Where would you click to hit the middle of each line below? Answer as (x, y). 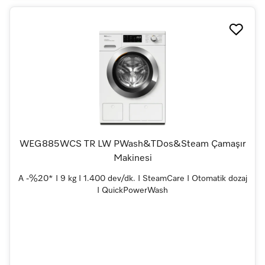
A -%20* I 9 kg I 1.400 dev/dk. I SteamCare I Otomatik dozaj (132, 179)
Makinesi (132, 159)
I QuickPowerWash (132, 191)
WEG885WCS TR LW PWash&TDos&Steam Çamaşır (132, 145)
